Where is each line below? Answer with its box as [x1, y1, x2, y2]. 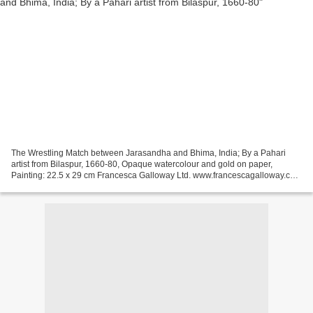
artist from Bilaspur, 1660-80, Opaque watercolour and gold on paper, [11, 159, 272, 169]
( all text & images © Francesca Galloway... [11, 181, 172, 191]
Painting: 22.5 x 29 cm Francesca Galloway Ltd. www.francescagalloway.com [11, 170, 302, 180]
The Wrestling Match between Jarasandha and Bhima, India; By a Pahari [11, 147, 286, 158]
